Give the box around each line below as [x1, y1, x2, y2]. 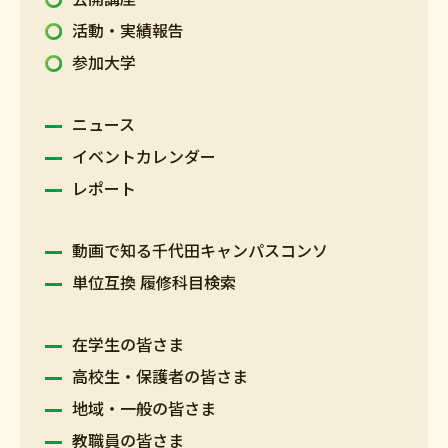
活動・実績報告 [71, 18, 184, 43]
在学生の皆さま [71, 332, 184, 357]
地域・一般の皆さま [71, 396, 216, 421]
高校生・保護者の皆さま [71, 364, 248, 389]
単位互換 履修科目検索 [71, 270, 236, 295]
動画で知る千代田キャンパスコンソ [71, 238, 328, 263]
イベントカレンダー [71, 144, 216, 169]
